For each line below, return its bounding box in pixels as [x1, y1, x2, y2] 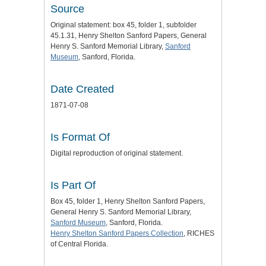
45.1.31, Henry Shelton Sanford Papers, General [50, 31, 207, 40]
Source [50, 3, 84, 15]
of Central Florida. [50, 240, 108, 249]
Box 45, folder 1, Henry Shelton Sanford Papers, [50, 197, 205, 206]
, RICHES [183, 229, 214, 238]
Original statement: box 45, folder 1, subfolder [50, 21, 197, 30]
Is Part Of [50, 179, 96, 192]
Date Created [50, 83, 114, 96]
